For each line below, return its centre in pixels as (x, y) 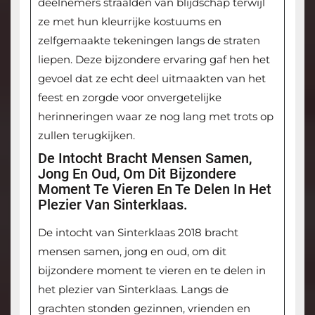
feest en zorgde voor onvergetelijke (129, 98)
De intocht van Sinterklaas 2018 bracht (138, 233)
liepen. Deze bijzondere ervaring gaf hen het (154, 60)
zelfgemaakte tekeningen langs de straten (149, 41)
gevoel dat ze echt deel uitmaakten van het (152, 79)
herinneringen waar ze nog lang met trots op (155, 117)
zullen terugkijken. (86, 136)
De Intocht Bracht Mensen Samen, (144, 159)
